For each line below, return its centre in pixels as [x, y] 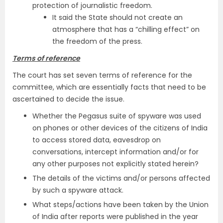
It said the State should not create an [117, 17]
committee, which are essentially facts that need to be [109, 87]
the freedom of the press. [97, 41]
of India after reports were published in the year [115, 217]
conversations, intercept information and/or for [115, 152]
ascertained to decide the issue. [68, 99]
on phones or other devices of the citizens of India [120, 128]
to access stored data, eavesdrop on [97, 140]
